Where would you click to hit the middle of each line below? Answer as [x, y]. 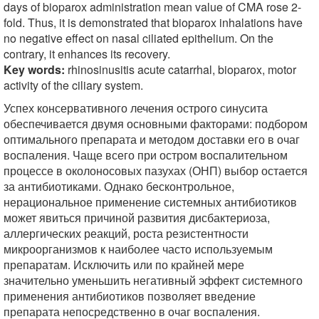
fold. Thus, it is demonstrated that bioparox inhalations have [153, 22]
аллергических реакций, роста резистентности [126, 233]
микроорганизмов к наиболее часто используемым [138, 249]
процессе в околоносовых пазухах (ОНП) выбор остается [156, 171]
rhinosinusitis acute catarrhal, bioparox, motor [181, 69]
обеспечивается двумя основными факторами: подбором [156, 124]
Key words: [34, 69]
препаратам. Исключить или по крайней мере [124, 265]
